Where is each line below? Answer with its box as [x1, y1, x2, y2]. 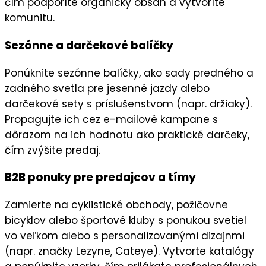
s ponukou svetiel [155, 213, 246, 228]
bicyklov [5, 213, 46, 228]
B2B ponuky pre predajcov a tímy [5, 169, 196, 186]
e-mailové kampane [103, 112, 210, 126]
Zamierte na [5, 198, 71, 213]
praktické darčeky [157, 127, 248, 142]
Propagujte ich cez [5, 112, 103, 126]
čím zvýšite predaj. [5, 142, 100, 157]
